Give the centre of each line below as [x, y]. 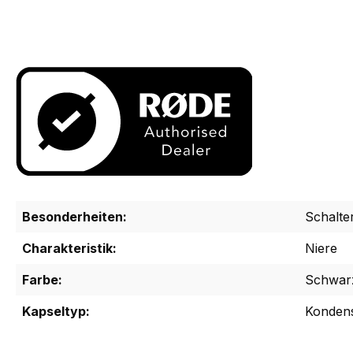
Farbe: [42, 280]
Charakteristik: [69, 249]
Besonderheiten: [74, 217]
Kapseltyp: [56, 312]
